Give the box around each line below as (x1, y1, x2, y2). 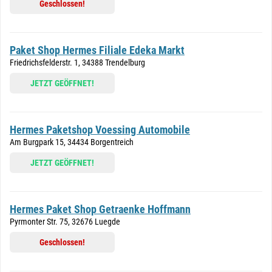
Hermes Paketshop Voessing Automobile (10, 123, 190, 136)
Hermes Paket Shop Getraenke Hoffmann (10, 203, 191, 216)
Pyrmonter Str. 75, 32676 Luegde (10, 217, 120, 226)
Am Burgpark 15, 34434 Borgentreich (10, 137, 134, 147)
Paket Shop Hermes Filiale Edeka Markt (10, 44, 185, 56)
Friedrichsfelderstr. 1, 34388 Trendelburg (10, 58, 145, 67)
